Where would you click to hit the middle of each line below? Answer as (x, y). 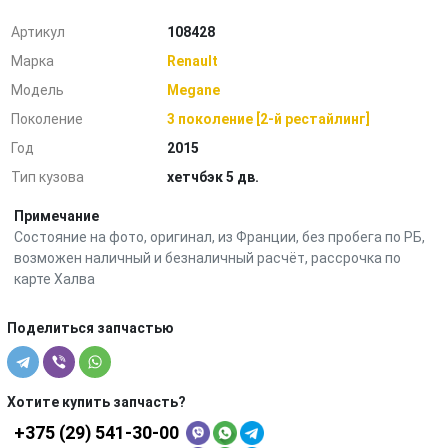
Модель (38, 90)
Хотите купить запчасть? (96, 402)
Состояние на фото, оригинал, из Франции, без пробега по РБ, (219, 237)
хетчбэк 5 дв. (213, 177)
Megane (194, 90)
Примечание (56, 216)
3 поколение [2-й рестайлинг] (269, 119)
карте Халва (54, 279)
